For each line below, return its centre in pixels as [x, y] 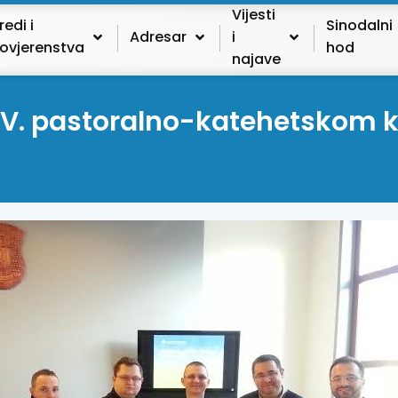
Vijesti [253, 14]
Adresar [158, 36]
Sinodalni [359, 25]
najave [256, 59]
